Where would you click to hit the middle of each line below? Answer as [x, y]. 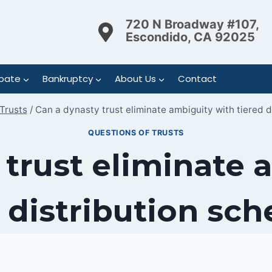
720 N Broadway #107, [192, 24]
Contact [197, 79]
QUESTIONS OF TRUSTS [136, 132]
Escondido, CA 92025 [190, 37]
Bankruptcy [67, 79]
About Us [135, 79]
